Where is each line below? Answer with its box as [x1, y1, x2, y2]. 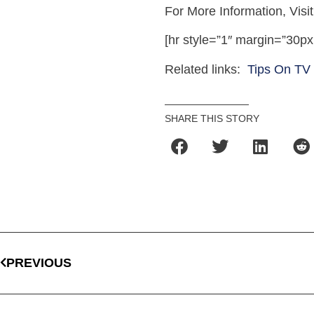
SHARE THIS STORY [165, 113, 260, 125]
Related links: [165, 62, 248, 76]
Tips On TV [247, 62, 311, 76]
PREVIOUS [6, 256, 71, 271]
